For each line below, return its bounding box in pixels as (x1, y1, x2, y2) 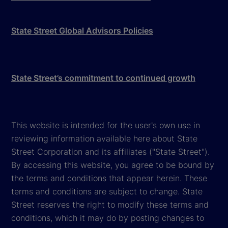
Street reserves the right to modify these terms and (11, 199, 209, 210)
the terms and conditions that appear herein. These (11, 173, 207, 183)
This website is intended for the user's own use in (11, 120, 200, 130)
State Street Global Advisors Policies (11, 25, 153, 36)
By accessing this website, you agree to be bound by (11, 159, 214, 170)
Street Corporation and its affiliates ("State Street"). (11, 146, 210, 157)
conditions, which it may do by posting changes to (11, 212, 204, 223)
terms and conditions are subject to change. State (11, 186, 203, 196)
